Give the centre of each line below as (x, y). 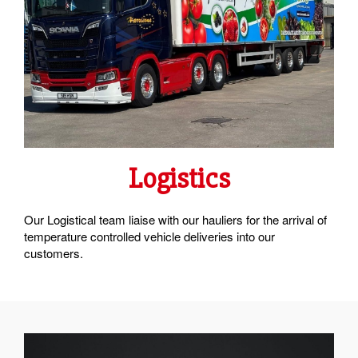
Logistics (179, 179)
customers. (54, 253)
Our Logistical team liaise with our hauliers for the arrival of (175, 219)
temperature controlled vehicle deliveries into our (149, 236)
